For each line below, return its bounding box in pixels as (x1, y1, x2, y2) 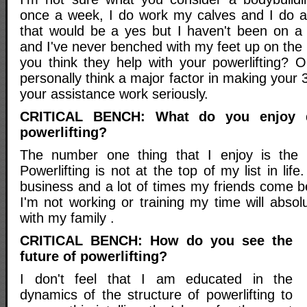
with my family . (20, 210, 114, 225)
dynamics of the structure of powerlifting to (20, 286, 293, 302)
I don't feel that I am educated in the (20, 271, 293, 286)
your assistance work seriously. (20, 86, 208, 101)
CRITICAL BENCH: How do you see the (20, 232, 293, 248)
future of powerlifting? (20, 248, 167, 264)
